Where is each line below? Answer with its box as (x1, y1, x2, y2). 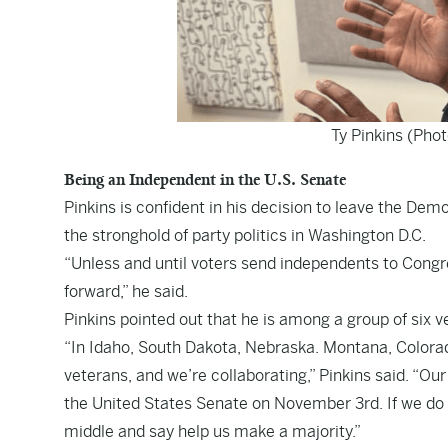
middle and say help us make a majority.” (64, 422, 361, 441)
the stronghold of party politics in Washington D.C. (64, 226, 426, 245)
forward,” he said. (64, 282, 188, 301)
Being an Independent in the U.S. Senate (64, 170, 346, 189)
